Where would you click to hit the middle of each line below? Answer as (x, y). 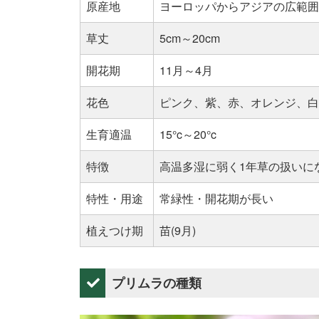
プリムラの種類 (157, 283)
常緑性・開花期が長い (216, 198)
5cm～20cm (190, 38)
